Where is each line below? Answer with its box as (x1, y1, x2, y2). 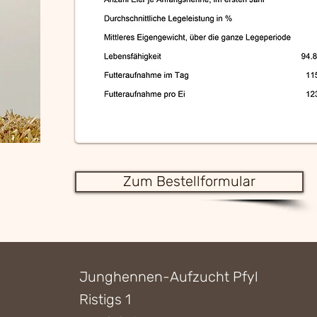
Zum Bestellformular (123, 173, 255, 190)
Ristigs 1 (79, 291, 131, 308)
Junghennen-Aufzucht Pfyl (79, 268, 258, 285)
